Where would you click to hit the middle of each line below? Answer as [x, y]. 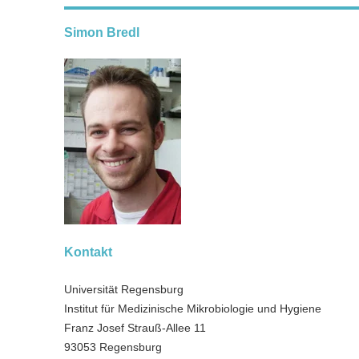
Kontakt [88, 252]
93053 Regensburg [113, 347]
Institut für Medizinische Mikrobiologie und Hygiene [193, 309]
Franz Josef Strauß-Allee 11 [135, 328]
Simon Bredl [102, 32]
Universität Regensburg [124, 289]
